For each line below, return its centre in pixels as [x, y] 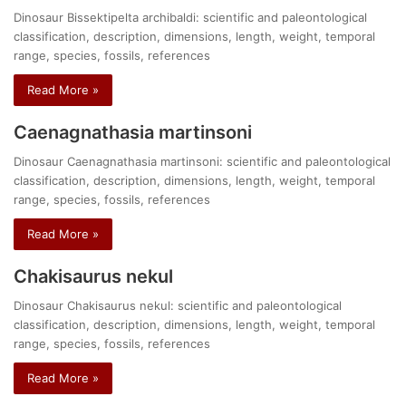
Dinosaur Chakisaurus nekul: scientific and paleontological [178, 306]
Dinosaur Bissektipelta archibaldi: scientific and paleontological [191, 18]
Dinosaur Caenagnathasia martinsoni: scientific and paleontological [203, 162]
